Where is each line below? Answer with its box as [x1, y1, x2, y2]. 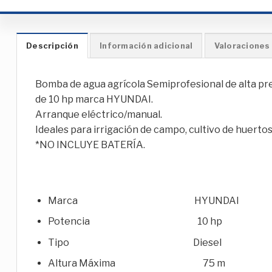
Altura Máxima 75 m [47, 257, 225, 270]
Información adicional [100, 41, 193, 51]
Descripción [26, 41, 78, 51]
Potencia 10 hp [47, 216, 222, 228]
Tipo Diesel [47, 236, 222, 248]
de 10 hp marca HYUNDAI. [35, 93, 153, 106]
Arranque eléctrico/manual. [35, 109, 162, 121]
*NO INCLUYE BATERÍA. [35, 139, 145, 151]
